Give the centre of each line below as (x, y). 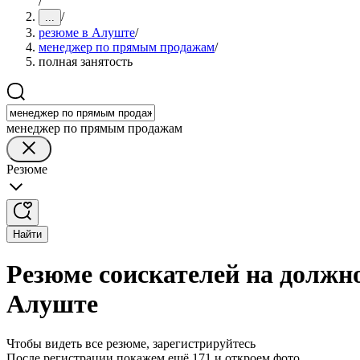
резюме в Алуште (87, 33)
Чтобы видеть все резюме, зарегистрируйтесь (131, 343)
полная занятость (86, 61)
